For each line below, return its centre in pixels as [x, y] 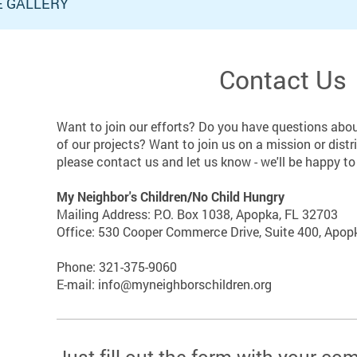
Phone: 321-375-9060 [117, 267]
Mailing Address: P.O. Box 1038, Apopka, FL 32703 [198, 214]
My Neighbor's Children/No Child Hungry [171, 196]
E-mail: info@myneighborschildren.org [165, 284]
